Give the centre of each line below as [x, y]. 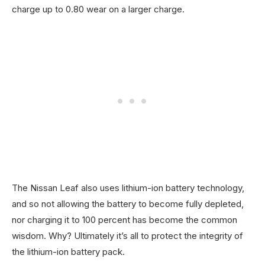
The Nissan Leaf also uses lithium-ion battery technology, [128, 188]
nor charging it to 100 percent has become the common [125, 220]
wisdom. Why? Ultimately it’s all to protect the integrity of [127, 236]
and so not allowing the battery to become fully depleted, [128, 204]
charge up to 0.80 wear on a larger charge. [98, 9]
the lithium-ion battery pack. [68, 252]
